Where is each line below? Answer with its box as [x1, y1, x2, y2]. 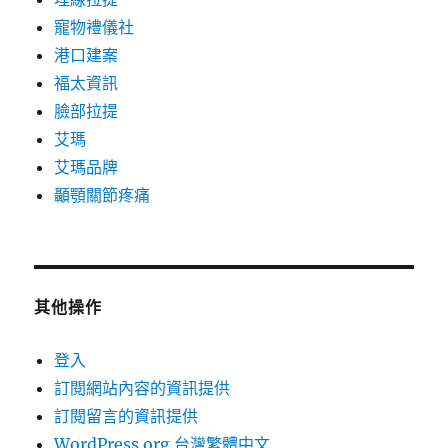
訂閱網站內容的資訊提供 [54, 378, 231, 399]
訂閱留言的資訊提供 [54, 406, 199, 427]
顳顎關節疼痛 [54, 185, 151, 206]
